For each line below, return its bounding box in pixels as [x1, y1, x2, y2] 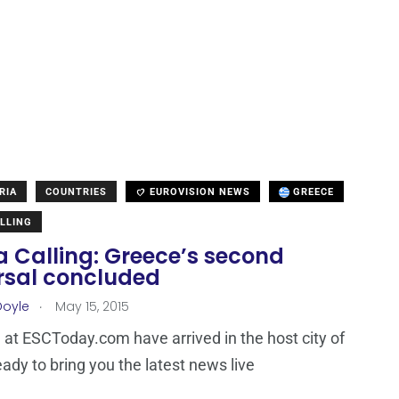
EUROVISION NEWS [146, 186, 250, 199]
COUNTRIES [45, 186, 107, 199]
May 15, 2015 [52, 297, 129, 316]
